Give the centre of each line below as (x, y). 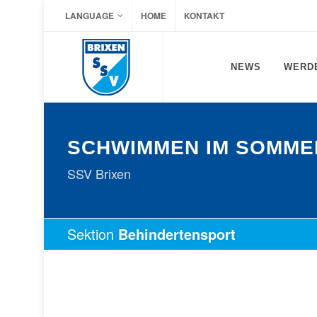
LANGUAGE (89, 16)
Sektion (92, 234)
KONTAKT (204, 16)
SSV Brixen (99, 173)
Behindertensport (177, 234)
